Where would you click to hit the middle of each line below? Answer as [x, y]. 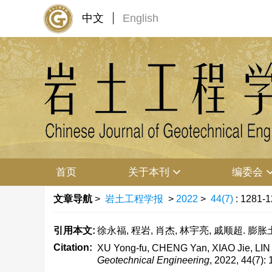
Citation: [73, 247]
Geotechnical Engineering [153, 260]
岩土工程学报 [134, 199]
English [141, 18]
